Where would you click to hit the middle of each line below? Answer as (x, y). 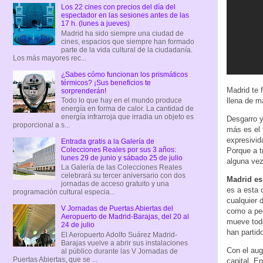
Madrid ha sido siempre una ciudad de (122, 33)
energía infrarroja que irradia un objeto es (127, 117)
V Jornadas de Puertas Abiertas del (117, 209)
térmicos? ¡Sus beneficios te (106, 82)
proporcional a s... (41, 125)
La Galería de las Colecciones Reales (121, 168)
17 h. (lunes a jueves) (95, 24)
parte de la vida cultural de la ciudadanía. (127, 50)
